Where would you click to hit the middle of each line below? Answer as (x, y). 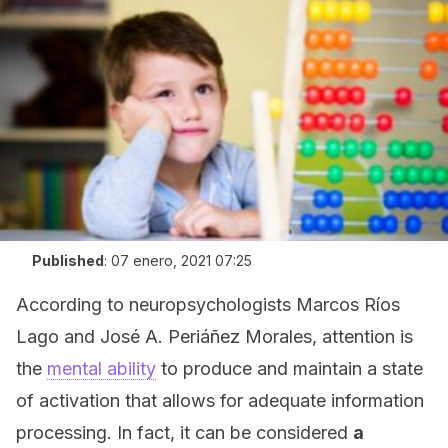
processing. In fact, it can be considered (184, 432)
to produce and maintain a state (289, 368)
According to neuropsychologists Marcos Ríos (208, 304)
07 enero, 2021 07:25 (181, 260)
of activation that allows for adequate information (220, 400)
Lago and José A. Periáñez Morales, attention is (214, 336)
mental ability (101, 368)
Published (68, 260)
